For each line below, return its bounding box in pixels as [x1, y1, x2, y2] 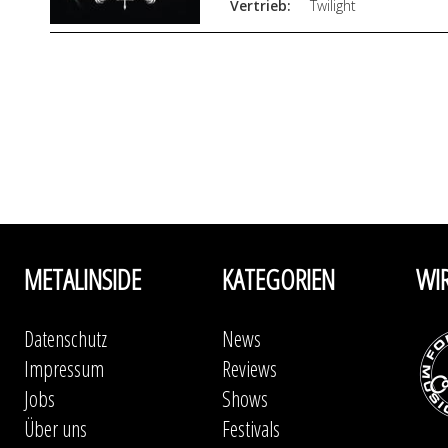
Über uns [23, 414, 87, 443]
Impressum [23, 354, 104, 383]
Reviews [221, 354, 277, 383]
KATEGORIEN [221, 260, 335, 298]
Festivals [221, 414, 280, 443]
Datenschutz [23, 324, 107, 353]
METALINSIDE [23, 260, 141, 298]
